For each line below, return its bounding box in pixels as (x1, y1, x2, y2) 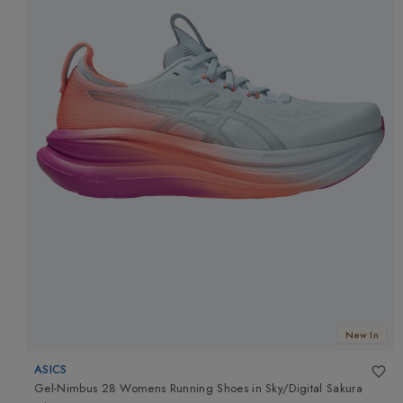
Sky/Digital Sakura (265, 380, 363, 398)
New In (345, 327, 379, 342)
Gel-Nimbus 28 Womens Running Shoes (34, 380, 248, 398)
